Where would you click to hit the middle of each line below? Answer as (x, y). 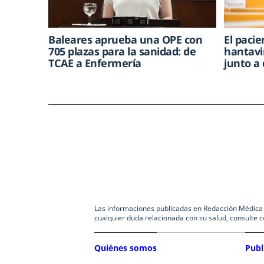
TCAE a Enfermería (95, 63)
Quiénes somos (126, 248)
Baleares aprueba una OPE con (125, 40)
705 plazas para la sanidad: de (122, 52)
